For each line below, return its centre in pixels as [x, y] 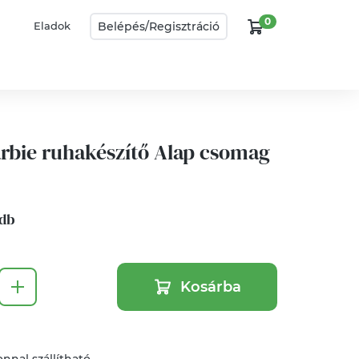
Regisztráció [184, 26]
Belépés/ [123, 26]
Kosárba [211, 287]
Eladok [52, 26]
